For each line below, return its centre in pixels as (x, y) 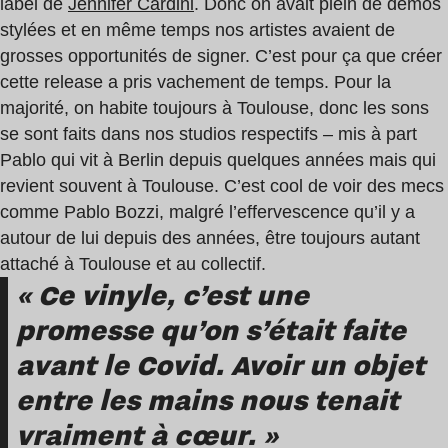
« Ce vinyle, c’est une (162, 294)
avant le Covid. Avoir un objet (220, 364)
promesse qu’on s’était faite (211, 329)
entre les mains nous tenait (207, 399)
